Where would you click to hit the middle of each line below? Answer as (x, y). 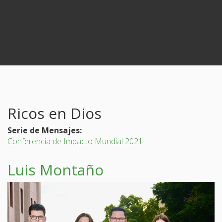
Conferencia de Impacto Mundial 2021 (75, 141)
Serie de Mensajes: (46, 131)
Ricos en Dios (55, 113)
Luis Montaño (55, 170)
